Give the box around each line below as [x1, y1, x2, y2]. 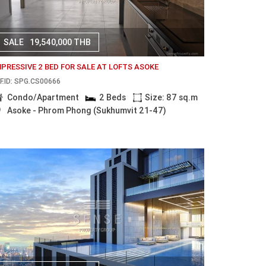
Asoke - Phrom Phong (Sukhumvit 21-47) [7, 104, 166, 116]
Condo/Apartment [7, 92, 79, 103]
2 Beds [99, 92, 126, 103]
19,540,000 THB [29, 37, 91, 47]
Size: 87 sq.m [144, 92, 198, 103]
